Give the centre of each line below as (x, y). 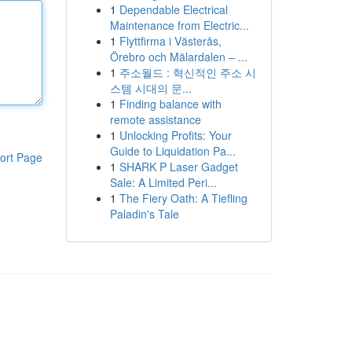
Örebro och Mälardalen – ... (178, 57)
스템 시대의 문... (150, 88)
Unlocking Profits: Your (175, 135)
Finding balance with (170, 104)
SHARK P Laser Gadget (178, 167)
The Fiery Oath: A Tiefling (183, 198)
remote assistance (155, 119)
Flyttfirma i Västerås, (170, 41)
